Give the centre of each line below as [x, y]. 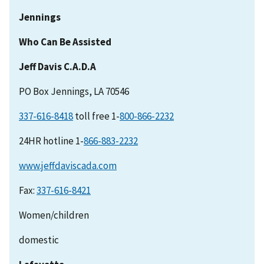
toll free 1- [96, 116]
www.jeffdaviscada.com [68, 166]
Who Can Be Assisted [65, 42]
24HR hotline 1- [51, 141]
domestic [39, 240]
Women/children [54, 215]
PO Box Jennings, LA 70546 [74, 92]
